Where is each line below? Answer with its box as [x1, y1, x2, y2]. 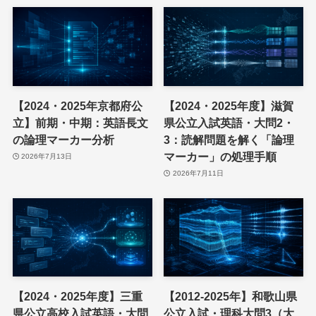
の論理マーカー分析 [12, 133, 114, 146]
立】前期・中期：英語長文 [12, 116, 148, 129]
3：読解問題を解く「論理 [164, 133, 295, 146]
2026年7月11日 [172, 169, 224, 178]
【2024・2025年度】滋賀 [164, 99, 294, 112]
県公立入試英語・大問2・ [164, 116, 295, 129]
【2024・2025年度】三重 [12, 290, 142, 303]
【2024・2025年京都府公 [12, 99, 142, 112]
